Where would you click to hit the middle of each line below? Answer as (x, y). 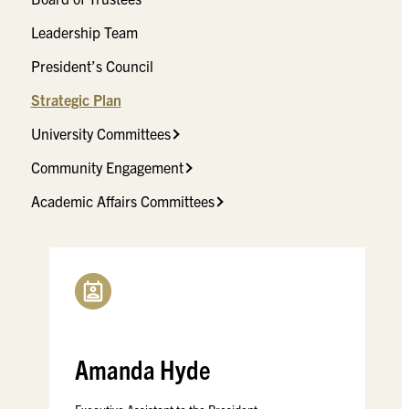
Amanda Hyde (142, 369)
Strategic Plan (76, 100)
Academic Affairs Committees (122, 201)
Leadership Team (84, 32)
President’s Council (92, 66)
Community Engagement (107, 168)
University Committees (100, 134)
